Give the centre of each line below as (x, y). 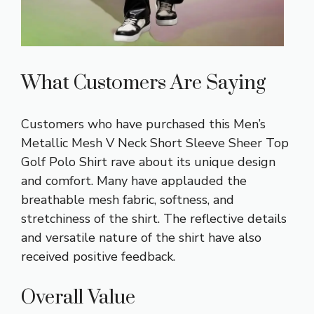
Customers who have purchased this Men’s (143, 124)
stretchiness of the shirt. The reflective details (154, 218)
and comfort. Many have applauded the (134, 180)
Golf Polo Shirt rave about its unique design (148, 162)
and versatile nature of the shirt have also (141, 237)
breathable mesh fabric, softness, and (128, 199)
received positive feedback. (98, 256)
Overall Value (78, 297)
